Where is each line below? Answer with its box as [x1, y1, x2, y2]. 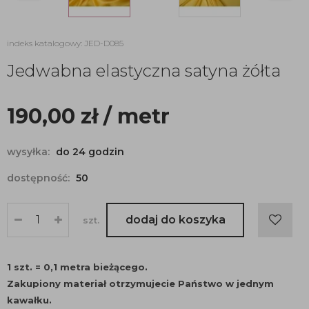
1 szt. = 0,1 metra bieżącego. [7, 261, 148, 272]
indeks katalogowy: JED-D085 [7, 38, 123, 48]
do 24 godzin [56, 146, 124, 158]
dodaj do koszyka [125, 213, 226, 226]
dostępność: [7, 172, 72, 184]
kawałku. [7, 295, 52, 306]
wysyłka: [7, 146, 52, 158]
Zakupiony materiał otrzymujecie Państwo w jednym [7, 278, 274, 289]
